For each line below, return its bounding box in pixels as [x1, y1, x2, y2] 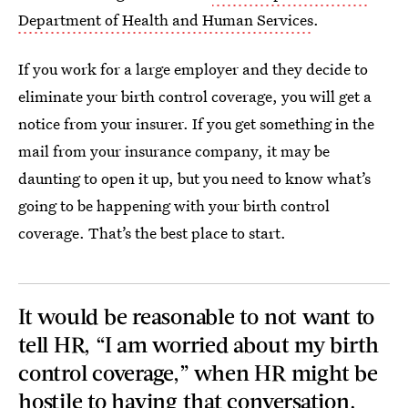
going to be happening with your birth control [18, 195, 330, 216]
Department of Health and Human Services [18, 9, 313, 30]
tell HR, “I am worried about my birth [18, 331, 380, 357]
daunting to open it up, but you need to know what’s [18, 168, 371, 189]
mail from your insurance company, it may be [18, 140, 330, 161]
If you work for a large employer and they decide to [18, 58, 368, 79]
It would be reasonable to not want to [18, 302, 375, 329]
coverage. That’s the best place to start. [18, 222, 286, 243]
